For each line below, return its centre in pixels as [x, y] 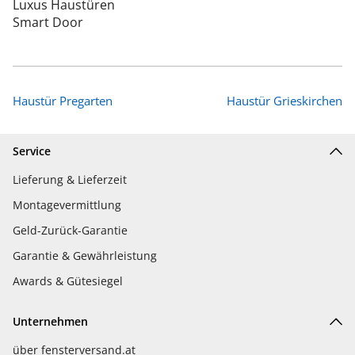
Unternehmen [50, 321]
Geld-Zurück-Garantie [70, 230]
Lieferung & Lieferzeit [70, 179]
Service [32, 151]
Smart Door [48, 22]
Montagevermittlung [67, 205]
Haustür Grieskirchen [284, 101]
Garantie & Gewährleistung [85, 256]
